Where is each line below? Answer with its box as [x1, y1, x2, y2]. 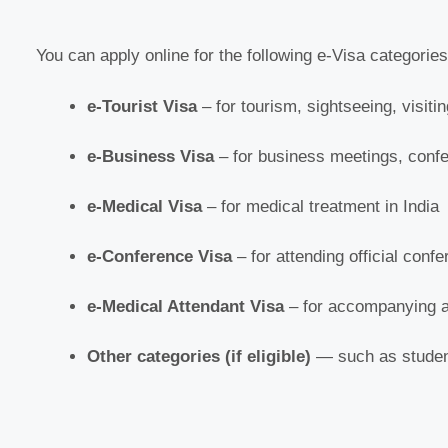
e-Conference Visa [87, 246, 232, 266]
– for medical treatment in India [202, 196, 439, 216]
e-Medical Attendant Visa [87, 296, 284, 316]
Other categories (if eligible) [87, 346, 311, 366]
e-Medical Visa [87, 196, 202, 216]
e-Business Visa [87, 146, 214, 166]
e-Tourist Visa [87, 96, 197, 116]
